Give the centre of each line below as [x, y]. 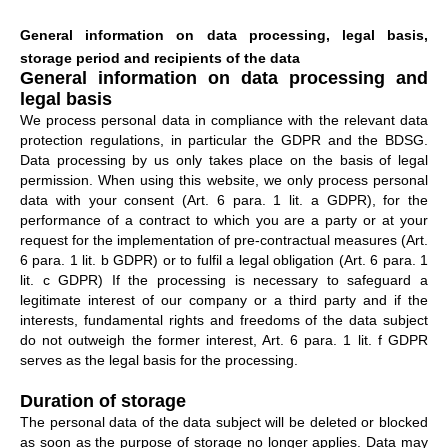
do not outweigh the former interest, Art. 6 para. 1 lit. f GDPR [224, 339]
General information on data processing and [224, 77]
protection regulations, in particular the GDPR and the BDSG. [224, 139]
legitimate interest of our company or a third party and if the [224, 299]
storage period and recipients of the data [160, 57]
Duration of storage [103, 400]
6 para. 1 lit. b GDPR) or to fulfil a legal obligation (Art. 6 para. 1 [224, 259]
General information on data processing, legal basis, [224, 34]
